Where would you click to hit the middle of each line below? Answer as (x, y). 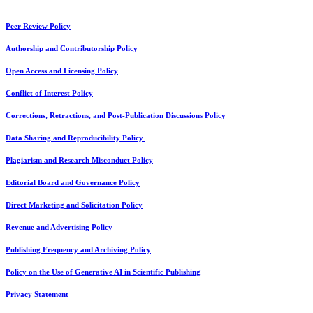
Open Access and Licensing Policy (62, 71)
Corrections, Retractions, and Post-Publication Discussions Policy (116, 116)
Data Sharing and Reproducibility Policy (75, 138)
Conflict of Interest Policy (49, 94)
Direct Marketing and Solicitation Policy (74, 205)
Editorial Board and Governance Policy (73, 183)
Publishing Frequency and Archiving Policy (78, 250)
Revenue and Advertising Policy (59, 228)
